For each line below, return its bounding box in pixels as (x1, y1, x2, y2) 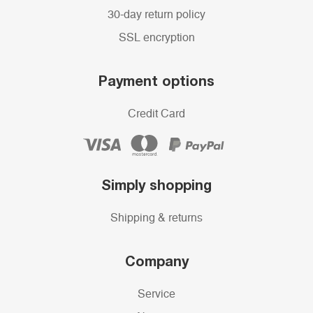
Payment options (99, 72, 214, 89)
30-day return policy (108, 9, 205, 21)
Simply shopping (101, 176, 212, 194)
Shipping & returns (110, 212, 203, 224)
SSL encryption (118, 32, 195, 44)
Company (124, 252, 189, 270)
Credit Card (128, 108, 185, 120)
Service (138, 289, 175, 300)
